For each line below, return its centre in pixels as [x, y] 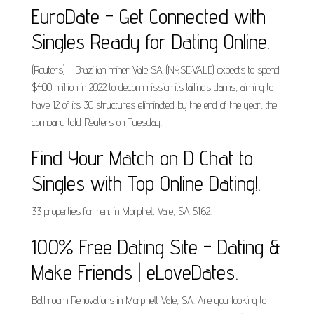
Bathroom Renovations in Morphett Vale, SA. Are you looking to [149, 300]
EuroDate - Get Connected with [149, 16]
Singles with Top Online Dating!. [146, 183]
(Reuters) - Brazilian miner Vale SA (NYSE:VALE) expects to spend [156, 70]
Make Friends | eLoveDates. [135, 272]
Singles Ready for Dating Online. [151, 41]
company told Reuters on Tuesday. [97, 122]
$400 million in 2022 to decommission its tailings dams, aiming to [152, 87]
